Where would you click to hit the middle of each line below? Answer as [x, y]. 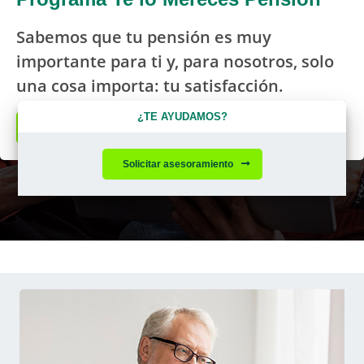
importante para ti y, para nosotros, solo [175, 61]
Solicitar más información [117, 127]
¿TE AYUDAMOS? [182, 116]
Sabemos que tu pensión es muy [144, 37]
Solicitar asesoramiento [178, 164]
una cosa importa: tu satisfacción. [150, 85]
